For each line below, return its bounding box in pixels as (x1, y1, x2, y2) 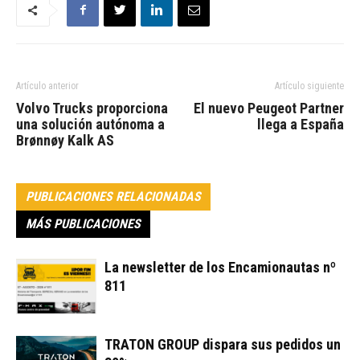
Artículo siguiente (275, 80, 344, 92)
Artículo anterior (16, 80, 79, 92)
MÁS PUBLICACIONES (26, 215, 141, 231)
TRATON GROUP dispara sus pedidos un (104, 335, 341, 353)
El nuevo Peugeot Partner (194, 99, 344, 117)
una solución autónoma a (16, 115, 165, 133)
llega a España (257, 115, 344, 133)
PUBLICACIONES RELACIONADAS (26, 188, 201, 204)
